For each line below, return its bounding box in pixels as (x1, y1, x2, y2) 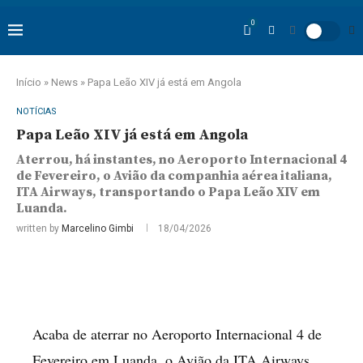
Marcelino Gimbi (62, 223, 134, 234)
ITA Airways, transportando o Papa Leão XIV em (16, 184, 320, 200)
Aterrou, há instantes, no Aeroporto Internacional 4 (16, 152, 347, 168)
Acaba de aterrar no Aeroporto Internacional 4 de (32, 324, 322, 344)
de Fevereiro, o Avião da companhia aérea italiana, (16, 168, 332, 184)
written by (16, 223, 62, 234)
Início (16, 76, 41, 88)
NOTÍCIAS (16, 106, 57, 117)
